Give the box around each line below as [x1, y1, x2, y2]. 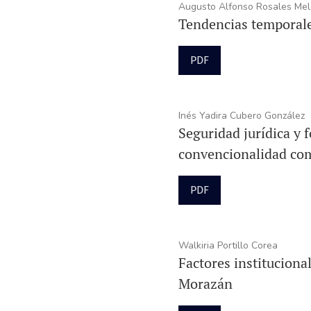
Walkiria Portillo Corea [178, 238, 278, 252]
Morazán [178, 274, 233, 293]
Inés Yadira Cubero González [178, 108, 305, 122]
